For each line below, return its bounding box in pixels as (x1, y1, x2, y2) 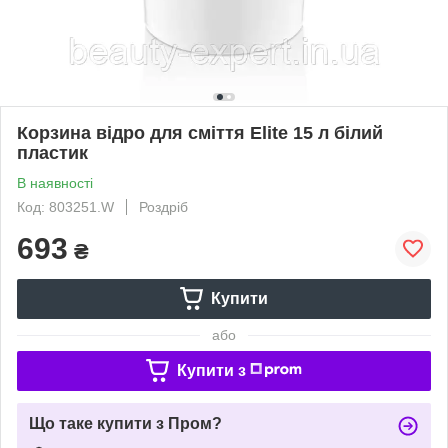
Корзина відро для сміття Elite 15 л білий (17, 122, 383, 143)
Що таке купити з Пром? (29, 414, 222, 432)
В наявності (17, 174, 93, 191)
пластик (17, 142, 88, 163)
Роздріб (139, 198, 188, 215)
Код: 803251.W (17, 198, 114, 215)
